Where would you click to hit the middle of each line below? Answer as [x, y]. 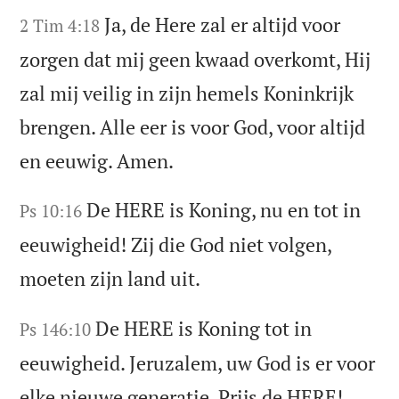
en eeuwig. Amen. [97, 160]
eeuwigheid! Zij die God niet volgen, [176, 245]
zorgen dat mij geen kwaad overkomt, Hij [195, 59]
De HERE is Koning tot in [204, 329]
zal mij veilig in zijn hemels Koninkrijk [187, 93]
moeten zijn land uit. [110, 279]
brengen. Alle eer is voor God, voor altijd [193, 126]
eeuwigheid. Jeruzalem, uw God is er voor [198, 363]
